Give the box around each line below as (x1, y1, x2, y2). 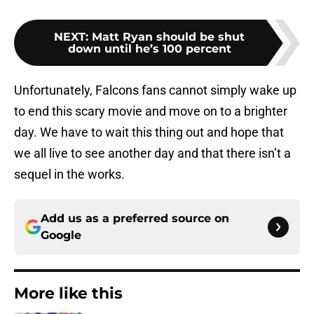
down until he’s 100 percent (67, 42, 231, 56)
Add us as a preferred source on (41, 212, 229, 226)
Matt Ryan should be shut (92, 30, 245, 44)
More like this (14, 284, 123, 303)
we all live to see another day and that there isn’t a (14, 146, 291, 161)
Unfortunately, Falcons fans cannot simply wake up (14, 83, 296, 98)
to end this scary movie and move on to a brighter (14, 104, 287, 119)
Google (41, 228, 81, 243)
